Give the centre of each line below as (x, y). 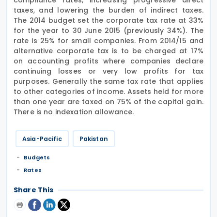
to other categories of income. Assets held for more (108, 91)
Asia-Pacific (42, 139)
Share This (34, 190)
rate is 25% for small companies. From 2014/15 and (108, 40)
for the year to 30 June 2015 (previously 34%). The (108, 30)
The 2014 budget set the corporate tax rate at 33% (108, 20)
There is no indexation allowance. (74, 112)
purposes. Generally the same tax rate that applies (108, 81)
